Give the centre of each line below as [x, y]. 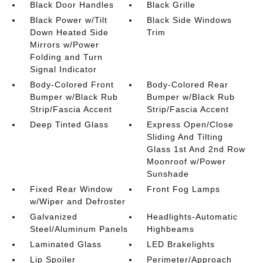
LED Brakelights [181, 244]
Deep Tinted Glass [69, 124]
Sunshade [168, 173]
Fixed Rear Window [71, 189]
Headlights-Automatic [193, 216]
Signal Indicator [63, 69]
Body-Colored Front [72, 84]
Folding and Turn [66, 57]
